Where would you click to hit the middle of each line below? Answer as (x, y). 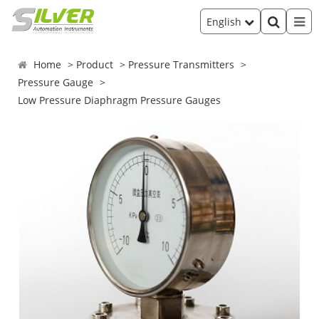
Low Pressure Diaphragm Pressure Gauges (120, 100)
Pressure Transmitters (182, 64)
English (225, 21)
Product (95, 64)
